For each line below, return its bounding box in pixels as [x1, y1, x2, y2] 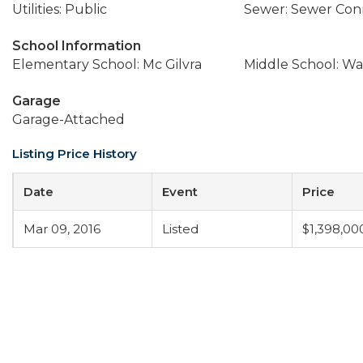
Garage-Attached [12, 112, 125, 127]
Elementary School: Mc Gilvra [12, 57, 202, 72]
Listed [162, 221, 199, 237]
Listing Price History [12, 146, 137, 161]
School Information [12, 38, 141, 53]
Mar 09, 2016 [23, 221, 100, 237]
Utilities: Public [12, 2, 107, 17]
